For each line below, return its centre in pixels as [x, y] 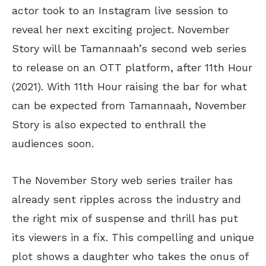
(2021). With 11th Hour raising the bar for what [129, 86]
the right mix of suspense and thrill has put [125, 218]
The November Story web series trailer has [122, 180]
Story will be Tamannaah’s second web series [129, 48]
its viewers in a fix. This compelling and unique [133, 237]
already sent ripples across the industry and [126, 199]
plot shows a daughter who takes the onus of [130, 256]
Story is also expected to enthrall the [109, 124]
